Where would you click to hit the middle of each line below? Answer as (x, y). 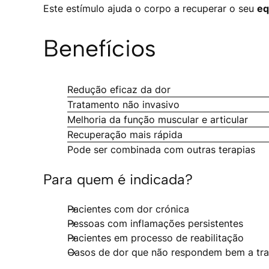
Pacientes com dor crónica (128, 209)
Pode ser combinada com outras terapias (161, 149)
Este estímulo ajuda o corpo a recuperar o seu (150, 8)
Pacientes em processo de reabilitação (156, 238)
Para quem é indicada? (118, 179)
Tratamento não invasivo (123, 104)
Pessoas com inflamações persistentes (155, 224)
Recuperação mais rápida (125, 134)
